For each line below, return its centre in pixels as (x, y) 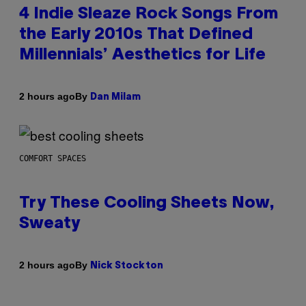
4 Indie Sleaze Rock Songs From (149, 14)
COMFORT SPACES (53, 158)
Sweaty (50, 224)
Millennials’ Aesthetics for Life (142, 55)
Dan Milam (115, 97)
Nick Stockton (127, 266)
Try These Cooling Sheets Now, (147, 203)
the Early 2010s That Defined (136, 34)
